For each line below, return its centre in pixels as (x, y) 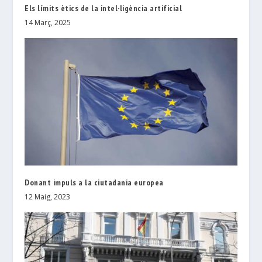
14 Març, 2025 (48, 22)
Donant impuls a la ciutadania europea (94, 182)
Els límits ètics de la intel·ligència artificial (104, 8)
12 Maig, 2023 (48, 196)
